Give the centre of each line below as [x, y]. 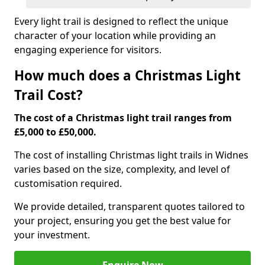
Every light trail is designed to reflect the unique [121, 21]
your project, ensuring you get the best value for [123, 221]
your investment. [52, 235]
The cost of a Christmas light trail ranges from [123, 118]
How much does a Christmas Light [127, 75]
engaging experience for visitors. [88, 50]
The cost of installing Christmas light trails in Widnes [131, 155]
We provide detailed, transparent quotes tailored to [130, 206]
